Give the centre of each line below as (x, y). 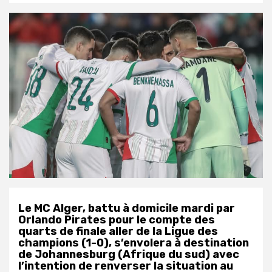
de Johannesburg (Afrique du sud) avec (129, 254)
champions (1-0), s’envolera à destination (134, 243)
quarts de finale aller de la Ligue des (118, 231)
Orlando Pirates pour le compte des (117, 219)
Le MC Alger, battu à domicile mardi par (127, 208)
